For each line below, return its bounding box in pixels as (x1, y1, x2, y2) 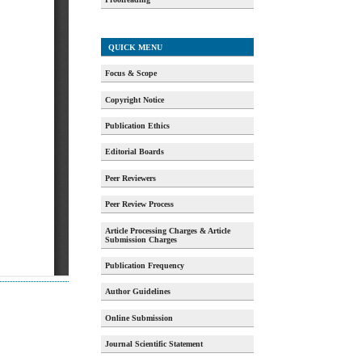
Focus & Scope (105, 69, 158, 78)
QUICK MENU (105, 42, 162, 52)
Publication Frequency (105, 260, 185, 270)
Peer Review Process (105, 200, 175, 209)
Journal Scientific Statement (105, 339, 204, 349)
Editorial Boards (105, 147, 165, 157)
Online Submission (105, 313, 174, 322)
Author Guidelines (105, 287, 171, 297)
